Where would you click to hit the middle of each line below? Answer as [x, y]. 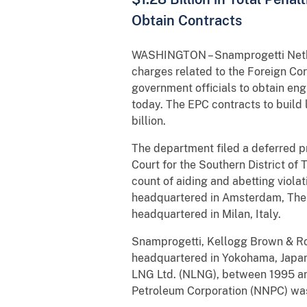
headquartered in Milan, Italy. [206, 214]
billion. [149, 121]
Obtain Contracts [187, 20]
